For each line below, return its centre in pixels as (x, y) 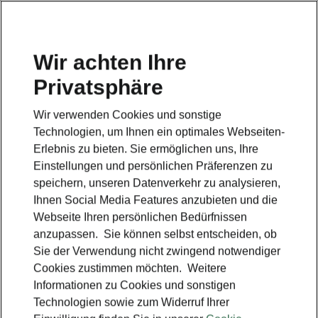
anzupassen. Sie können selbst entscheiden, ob (155, 234)
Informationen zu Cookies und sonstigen (135, 285)
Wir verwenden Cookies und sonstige (127, 114)
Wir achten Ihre (110, 62)
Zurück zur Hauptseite (159, 125)
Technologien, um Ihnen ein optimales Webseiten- (159, 131)
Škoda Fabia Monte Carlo (159, 89)
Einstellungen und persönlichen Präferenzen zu (153, 165)
